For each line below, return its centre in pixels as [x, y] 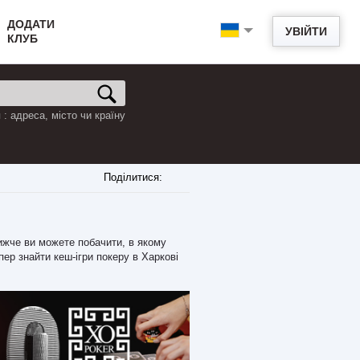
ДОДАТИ [31, 24]
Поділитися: [133, 177]
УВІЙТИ [306, 31]
